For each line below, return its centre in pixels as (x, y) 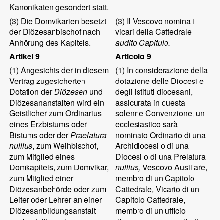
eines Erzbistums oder (48, 124)
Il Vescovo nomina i (160, 21)
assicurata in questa (151, 102)
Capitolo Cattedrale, (151, 200)
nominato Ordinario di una (161, 135)
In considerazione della (166, 70)
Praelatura (89, 135)
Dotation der (32, 92)
